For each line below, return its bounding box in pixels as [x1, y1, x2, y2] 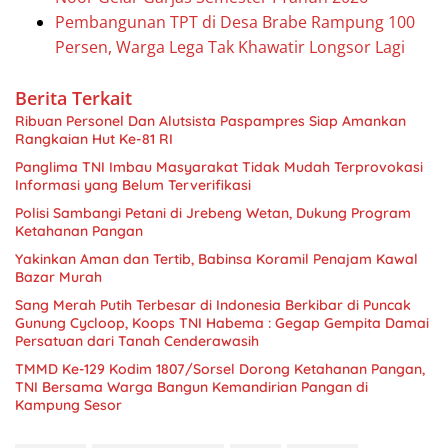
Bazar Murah [15, 268, 102, 286]
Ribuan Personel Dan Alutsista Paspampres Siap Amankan [15, 112, 406, 130]
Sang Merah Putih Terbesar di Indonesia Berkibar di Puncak [15, 296, 411, 314]
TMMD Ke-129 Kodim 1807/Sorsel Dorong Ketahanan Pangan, [15, 360, 426, 378]
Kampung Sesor [15, 396, 122, 414]
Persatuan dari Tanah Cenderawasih [15, 332, 259, 350]
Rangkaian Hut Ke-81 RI [15, 130, 173, 148]
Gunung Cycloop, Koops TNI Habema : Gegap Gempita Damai [15, 314, 429, 332]
